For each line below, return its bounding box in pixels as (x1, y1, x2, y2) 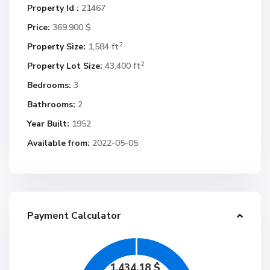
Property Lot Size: (27, 60, 102, 72)
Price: (27, 22, 50, 33)
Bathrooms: (27, 99, 75, 110)
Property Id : (27, 2, 79, 14)
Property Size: (27, 41, 86, 52)
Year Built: (27, 118, 69, 130)
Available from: (27, 137, 90, 149)
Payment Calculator (27, 209, 121, 222)
